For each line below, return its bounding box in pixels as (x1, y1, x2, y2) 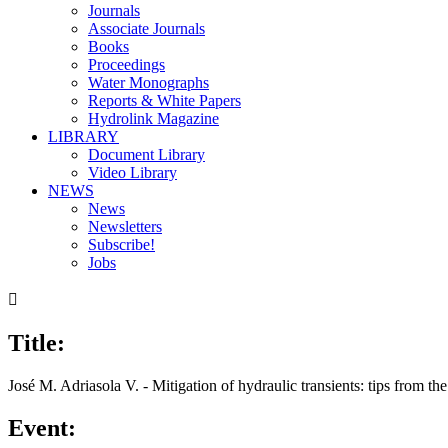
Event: (8, 414, 76, 441)
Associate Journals (88, 20, 205, 37)
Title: (8, 329, 65, 356)
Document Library (88, 146, 205, 163)
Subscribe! (88, 236, 155, 253)
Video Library (88, 164, 177, 181)
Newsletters (88, 218, 162, 235)
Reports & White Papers (88, 92, 241, 109)
